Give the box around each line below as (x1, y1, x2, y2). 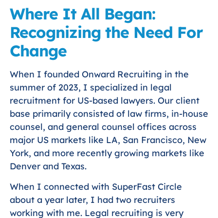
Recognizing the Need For (10, 22, 203, 42)
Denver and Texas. (10, 161, 87, 172)
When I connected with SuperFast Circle (10, 181, 182, 192)
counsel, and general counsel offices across (10, 121, 197, 133)
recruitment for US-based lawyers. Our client (10, 95, 200, 107)
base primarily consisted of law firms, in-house (10, 108, 208, 120)
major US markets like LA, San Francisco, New (10, 134, 206, 146)
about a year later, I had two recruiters (10, 194, 175, 205)
